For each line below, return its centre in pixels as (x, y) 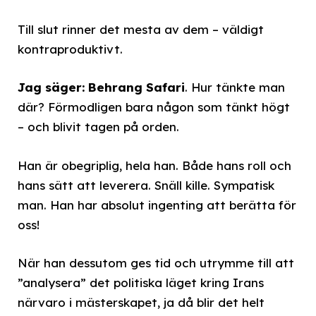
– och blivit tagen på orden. (98, 127)
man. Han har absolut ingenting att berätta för (157, 205)
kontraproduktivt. (70, 49)
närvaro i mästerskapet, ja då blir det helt (141, 302)
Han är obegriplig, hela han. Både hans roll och (154, 165)
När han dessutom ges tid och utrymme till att (156, 262)
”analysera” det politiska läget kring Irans (141, 282)
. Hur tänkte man (235, 87)
